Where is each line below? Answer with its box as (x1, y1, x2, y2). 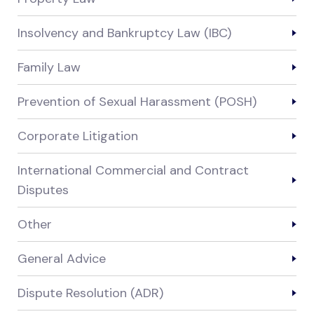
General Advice (18, 250, 106, 268)
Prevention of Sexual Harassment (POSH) (18, 93, 257, 111)
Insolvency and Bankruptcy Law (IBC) (18, 25, 231, 42)
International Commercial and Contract (18, 162, 249, 179)
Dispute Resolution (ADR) (18, 285, 163, 302)
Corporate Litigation (18, 128, 138, 145)
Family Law (18, 59, 81, 76)
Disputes (18, 182, 69, 199)
